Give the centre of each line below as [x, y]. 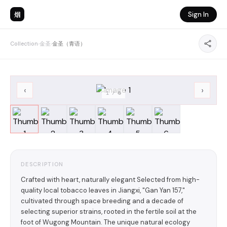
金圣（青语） [69, 44]
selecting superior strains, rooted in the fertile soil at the [109, 212]
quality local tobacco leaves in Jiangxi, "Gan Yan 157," [103, 190]
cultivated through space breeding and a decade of [102, 201]
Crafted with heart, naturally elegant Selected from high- [110, 180]
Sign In [198, 14]
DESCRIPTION [42, 164]
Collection [24, 44]
